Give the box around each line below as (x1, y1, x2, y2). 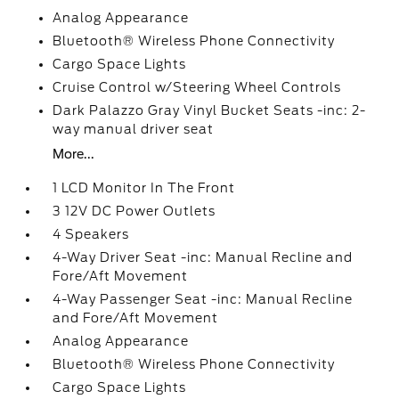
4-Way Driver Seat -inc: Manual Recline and (53, 250, 354, 265)
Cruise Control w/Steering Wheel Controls (53, 80, 342, 94)
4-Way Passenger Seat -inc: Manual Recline (53, 292, 354, 306)
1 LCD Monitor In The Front (53, 181, 236, 195)
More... (53, 147, 95, 161)
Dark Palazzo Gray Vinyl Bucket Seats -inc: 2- (53, 103, 367, 118)
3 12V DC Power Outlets (53, 204, 216, 218)
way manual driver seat (53, 122, 215, 136)
